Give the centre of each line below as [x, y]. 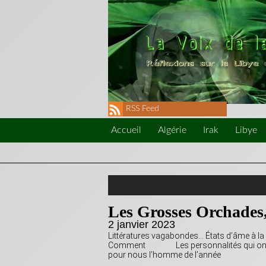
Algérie [172, 130]
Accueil [126, 130]
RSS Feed [142, 109]
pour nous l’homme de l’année [170, 255]
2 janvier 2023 [142, 225]
